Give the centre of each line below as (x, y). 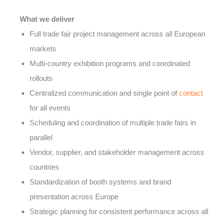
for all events (50, 108)
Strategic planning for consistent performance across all (119, 211)
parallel (41, 137)
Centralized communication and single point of (104, 93)
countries (44, 167)
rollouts (41, 78)
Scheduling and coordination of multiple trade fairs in (113, 123)
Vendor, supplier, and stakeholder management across (117, 152)
